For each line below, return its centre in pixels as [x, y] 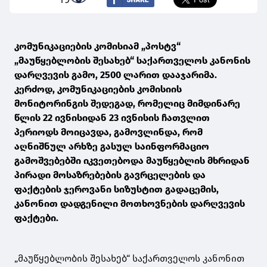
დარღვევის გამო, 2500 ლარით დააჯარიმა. [116, 75]
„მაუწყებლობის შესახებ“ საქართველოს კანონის [132, 61]
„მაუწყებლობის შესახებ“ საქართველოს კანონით [129, 259]
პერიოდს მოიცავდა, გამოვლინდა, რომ [108, 132]
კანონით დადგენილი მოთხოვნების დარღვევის [130, 204]
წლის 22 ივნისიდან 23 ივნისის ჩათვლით [112, 118]
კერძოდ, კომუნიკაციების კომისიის [98, 89]
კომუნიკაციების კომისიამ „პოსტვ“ [97, 46]
